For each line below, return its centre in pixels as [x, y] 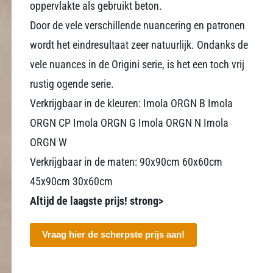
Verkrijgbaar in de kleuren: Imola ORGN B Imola [132, 103]
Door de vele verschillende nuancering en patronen [138, 25]
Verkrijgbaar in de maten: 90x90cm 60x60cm [126, 162]
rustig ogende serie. [72, 84]
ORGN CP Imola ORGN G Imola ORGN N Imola [129, 123]
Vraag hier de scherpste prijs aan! [114, 234]
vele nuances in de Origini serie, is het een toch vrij [137, 64]
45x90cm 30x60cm [72, 181]
